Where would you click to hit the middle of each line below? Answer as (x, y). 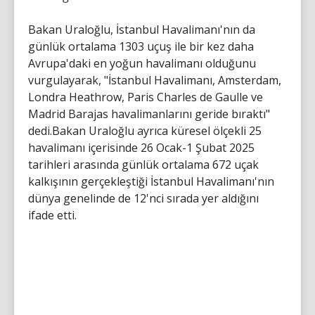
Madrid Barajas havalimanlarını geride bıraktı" (149, 114)
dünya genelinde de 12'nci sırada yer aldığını (143, 198)
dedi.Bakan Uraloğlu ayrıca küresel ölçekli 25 (145, 130)
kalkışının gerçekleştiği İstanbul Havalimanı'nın (151, 181)
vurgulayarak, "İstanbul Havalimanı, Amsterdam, (155, 80)
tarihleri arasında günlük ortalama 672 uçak (143, 164)
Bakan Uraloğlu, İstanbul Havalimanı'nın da (142, 29)
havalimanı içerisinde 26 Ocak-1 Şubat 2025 (141, 147)
